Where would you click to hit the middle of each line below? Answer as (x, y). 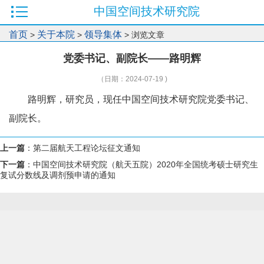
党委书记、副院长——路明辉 (132, 58)
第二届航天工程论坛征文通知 (87, 148)
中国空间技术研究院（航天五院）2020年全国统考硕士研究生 (146, 164)
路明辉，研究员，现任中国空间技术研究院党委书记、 (141, 99)
